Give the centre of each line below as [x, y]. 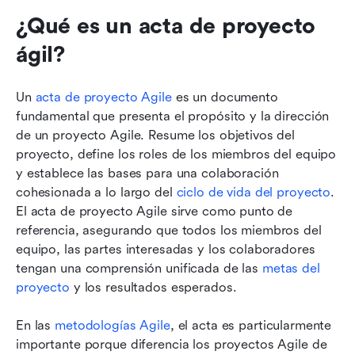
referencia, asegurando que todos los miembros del [169, 231]
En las [36, 326]
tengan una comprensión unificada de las [139, 269]
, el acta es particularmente [251, 326]
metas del [291, 269]
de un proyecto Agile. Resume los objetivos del [156, 136]
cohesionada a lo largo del [96, 193]
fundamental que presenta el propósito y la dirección [173, 116]
